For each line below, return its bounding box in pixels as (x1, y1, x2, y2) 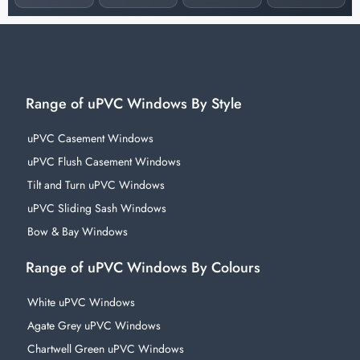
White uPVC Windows (27, 294, 135, 311)
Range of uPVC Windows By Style (26, 93, 242, 115)
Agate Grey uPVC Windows (27, 317, 161, 334)
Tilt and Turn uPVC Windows (27, 177, 165, 194)
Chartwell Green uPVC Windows (27, 341, 184, 358)
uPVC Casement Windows (27, 130, 153, 147)
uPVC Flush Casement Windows (27, 153, 181, 170)
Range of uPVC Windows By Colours (26, 257, 260, 279)
